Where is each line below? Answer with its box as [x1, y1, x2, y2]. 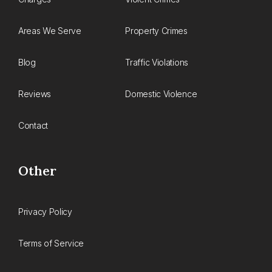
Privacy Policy [18, 206, 72, 217]
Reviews [18, 89, 51, 100]
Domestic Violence [125, 89, 197, 100]
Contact [18, 120, 48, 131]
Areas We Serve [18, 25, 81, 36]
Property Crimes [125, 25, 188, 36]
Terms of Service [18, 238, 84, 249]
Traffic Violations [125, 57, 188, 68]
